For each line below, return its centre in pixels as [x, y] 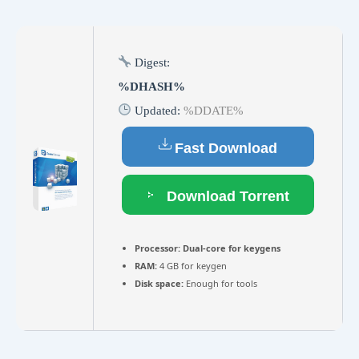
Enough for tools [220, 283]
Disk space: [159, 283]
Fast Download [226, 148]
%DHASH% [151, 86]
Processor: [157, 248]
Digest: [151, 62]
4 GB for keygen [192, 265]
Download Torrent [226, 196]
